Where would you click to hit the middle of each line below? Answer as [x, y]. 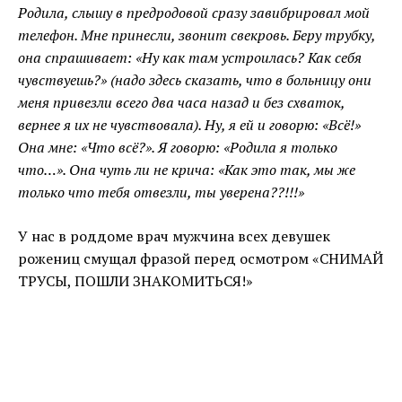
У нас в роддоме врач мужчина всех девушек [174, 236]
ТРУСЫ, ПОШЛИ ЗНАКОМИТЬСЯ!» [135, 281]
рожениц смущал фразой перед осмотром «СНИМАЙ [201, 259]
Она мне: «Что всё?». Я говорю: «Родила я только [178, 148]
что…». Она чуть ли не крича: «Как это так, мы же [187, 170]
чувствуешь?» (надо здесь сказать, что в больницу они [195, 80]
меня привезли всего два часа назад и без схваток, [181, 103]
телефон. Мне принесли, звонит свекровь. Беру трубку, [197, 35]
